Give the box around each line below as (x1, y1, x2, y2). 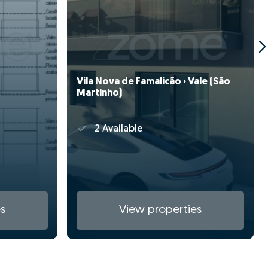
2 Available (92, 124, 143, 135)
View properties (119, 205, 202, 217)
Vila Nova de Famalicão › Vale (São (77, 77, 230, 87)
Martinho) (77, 88, 122, 98)
